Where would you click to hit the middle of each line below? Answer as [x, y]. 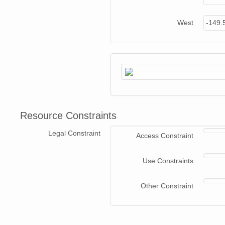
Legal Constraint [74, 133]
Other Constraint [167, 186]
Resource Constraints [68, 116]
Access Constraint [165, 136]
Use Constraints [168, 161]
